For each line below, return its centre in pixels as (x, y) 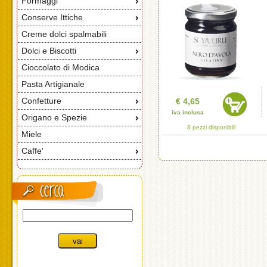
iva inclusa (187, 112)
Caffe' (32, 151)
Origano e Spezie (54, 117)
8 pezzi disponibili (211, 127)
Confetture (41, 101)
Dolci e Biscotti (49, 51)
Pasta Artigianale (53, 84)
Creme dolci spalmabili (64, 34)
